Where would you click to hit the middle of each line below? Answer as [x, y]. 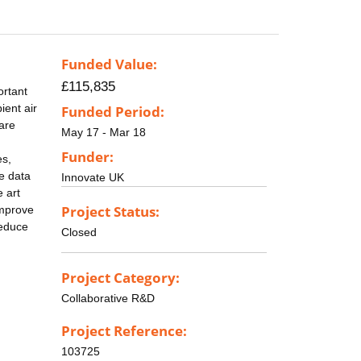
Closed [79, 232]
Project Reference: [124, 331]
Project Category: [120, 277]
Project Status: [110, 211]
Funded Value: [109, 64]
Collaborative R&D [108, 298]
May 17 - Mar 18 [104, 133]
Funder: [87, 156]
